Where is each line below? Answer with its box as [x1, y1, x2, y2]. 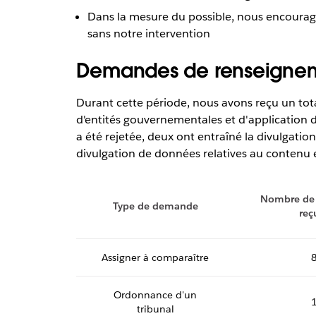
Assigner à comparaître [102, 251, 209, 265]
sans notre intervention [87, 26, 210, 42]
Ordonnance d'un [114, 288, 197, 302]
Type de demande [112, 200, 198, 213]
